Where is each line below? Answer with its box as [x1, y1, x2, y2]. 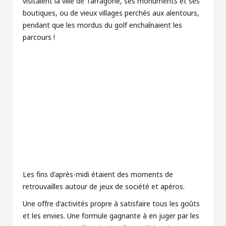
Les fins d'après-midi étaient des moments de [23, 169, 173, 180]
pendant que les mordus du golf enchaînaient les [23, 20, 182, 31]
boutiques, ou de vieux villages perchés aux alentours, [23, 8, 199, 19]
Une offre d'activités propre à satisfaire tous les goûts [23, 199, 200, 209]
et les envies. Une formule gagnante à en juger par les [23, 211, 199, 221]
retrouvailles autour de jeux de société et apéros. [23, 182, 185, 192]
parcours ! [23, 32, 55, 43]
